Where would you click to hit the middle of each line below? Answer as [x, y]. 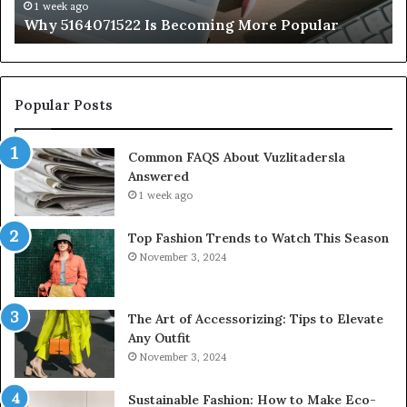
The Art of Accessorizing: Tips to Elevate [256, 319]
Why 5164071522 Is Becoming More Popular [181, 25]
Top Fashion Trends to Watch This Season [258, 238]
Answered [159, 177]
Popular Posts [64, 105]
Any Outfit [159, 338]
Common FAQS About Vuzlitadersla [237, 158]
